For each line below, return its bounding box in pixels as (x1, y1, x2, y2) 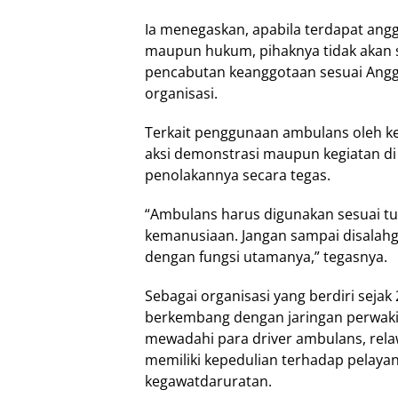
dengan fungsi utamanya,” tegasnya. (145, 246, 387, 267)
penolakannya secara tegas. (145, 164, 330, 185)
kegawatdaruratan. (145, 370, 272, 391)
